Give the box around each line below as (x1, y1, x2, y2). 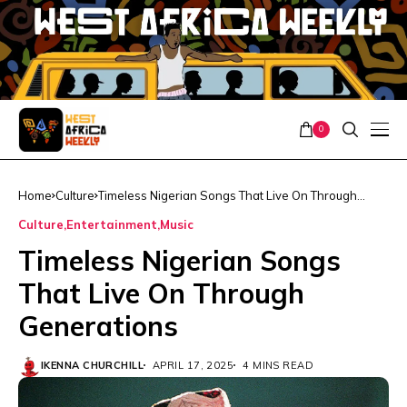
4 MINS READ (243, 358, 314, 372)
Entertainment (66, 216, 157, 232)
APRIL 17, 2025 (153, 358, 234, 372)
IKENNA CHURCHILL (41, 358, 144, 372)
